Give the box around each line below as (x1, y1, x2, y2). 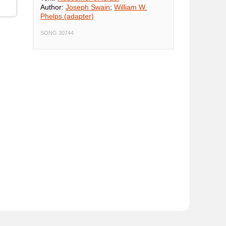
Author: (40, 3, 66, 12)
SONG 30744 (40, 30, 74, 36)
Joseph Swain (66, 3, 110, 12)
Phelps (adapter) (40, 12, 94, 21)
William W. (114, 3, 147, 12)
